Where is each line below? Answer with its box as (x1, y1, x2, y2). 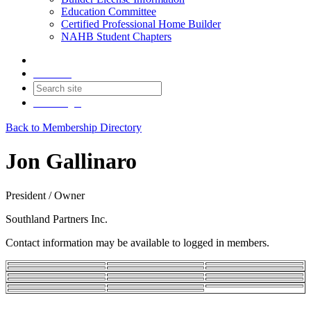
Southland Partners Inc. (6, 212, 108, 225)
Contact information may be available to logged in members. (6, 236, 269, 249)
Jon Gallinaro (6, 149, 137, 174)
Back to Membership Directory (6, 121, 142, 133)
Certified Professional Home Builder (61, 18, 221, 30)
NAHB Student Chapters (61, 31, 171, 42)
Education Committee (61, 6, 156, 17)
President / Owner (6, 189, 85, 201)
